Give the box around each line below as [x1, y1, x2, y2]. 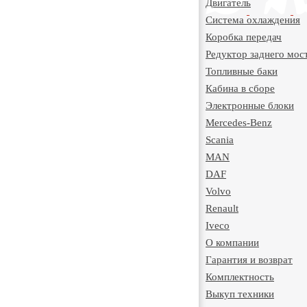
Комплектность [206, 271, 274, 282]
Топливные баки [206, 66, 278, 77]
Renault [206, 203, 238, 214]
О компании [206, 237, 259, 248]
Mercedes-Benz [206, 117, 272, 128]
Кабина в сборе [206, 83, 275, 94]
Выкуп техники [206, 288, 274, 299]
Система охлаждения [206, 14, 300, 25]
